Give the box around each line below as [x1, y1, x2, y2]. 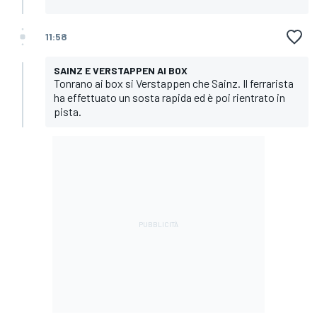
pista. [54, 104, 81, 118]
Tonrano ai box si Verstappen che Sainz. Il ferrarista [54, 76, 294, 90]
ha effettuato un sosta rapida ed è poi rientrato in [54, 90, 285, 104]
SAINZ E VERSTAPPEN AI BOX [54, 64, 188, 76]
